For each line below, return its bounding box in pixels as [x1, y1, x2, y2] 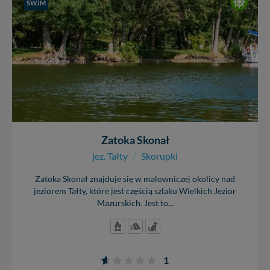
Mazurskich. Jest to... [96, 198, 174, 208]
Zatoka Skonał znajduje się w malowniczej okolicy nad [35, 174, 235, 184]
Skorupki [141, 150, 178, 162]
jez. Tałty [92, 150, 128, 162]
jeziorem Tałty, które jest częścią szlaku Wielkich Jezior [34, 186, 236, 196]
